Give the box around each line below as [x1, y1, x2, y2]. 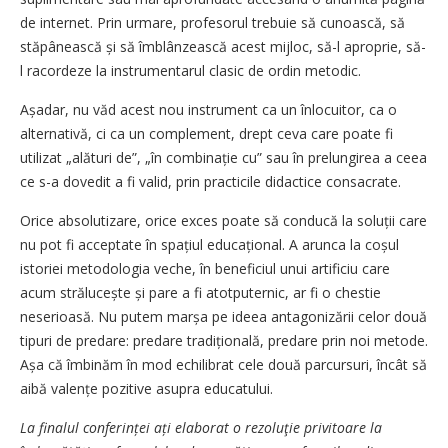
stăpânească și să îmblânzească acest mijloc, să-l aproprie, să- [20, 36, 426, 56]
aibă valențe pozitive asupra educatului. [20, 378, 277, 398]
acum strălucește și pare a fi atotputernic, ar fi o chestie [20, 282, 381, 302]
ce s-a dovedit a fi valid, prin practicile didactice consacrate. [20, 171, 405, 191]
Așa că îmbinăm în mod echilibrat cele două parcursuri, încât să [20, 354, 427, 374]
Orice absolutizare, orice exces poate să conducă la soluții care [20, 210, 427, 230]
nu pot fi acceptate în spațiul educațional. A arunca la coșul [20, 234, 399, 254]
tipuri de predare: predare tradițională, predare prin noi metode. [20, 330, 428, 350]
